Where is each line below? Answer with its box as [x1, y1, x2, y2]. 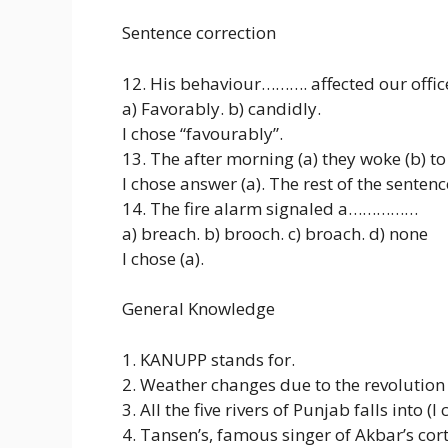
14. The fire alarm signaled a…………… [122, 196, 418, 220]
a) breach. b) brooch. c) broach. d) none [122, 221, 428, 245]
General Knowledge [122, 297, 275, 321]
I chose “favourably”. [122, 121, 283, 145]
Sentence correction [122, 21, 276, 45]
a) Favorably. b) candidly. [122, 96, 321, 120]
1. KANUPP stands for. [122, 347, 295, 371]
